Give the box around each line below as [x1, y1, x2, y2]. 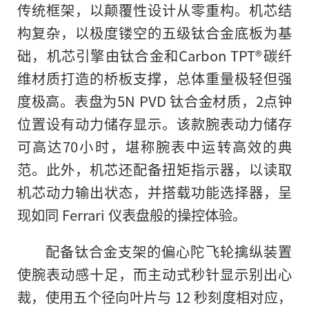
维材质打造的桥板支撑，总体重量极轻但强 [17, 68, 292, 89]
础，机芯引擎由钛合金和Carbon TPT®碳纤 [17, 45, 292, 66]
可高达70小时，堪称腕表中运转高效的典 [17, 136, 292, 157]
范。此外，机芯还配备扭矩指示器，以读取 [17, 159, 292, 180]
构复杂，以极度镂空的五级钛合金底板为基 [17, 22, 292, 43]
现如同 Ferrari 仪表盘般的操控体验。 [17, 204, 246, 226]
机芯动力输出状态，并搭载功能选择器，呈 [17, 181, 292, 203]
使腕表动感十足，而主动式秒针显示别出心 [17, 263, 292, 285]
